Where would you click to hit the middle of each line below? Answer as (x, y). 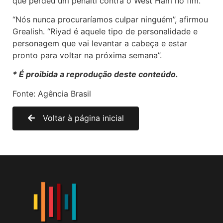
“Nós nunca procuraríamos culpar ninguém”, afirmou (110, 20)
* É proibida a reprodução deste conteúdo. (95, 74)
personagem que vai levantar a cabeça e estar (100, 44)
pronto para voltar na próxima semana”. (87, 56)
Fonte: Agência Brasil (52, 93)
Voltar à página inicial (83, 118)
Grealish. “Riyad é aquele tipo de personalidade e (105, 32)
